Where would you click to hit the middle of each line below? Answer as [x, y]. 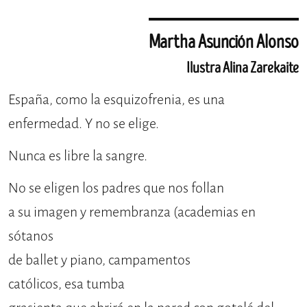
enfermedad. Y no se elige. [84, 124]
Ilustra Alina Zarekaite [243, 68]
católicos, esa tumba [66, 284]
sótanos [31, 236]
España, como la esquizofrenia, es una [116, 100]
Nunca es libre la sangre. [78, 156]
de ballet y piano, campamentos [99, 260]
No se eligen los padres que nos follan [116, 188]
